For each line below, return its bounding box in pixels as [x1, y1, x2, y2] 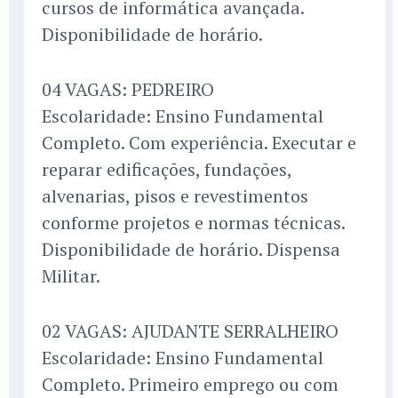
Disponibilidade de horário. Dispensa [42, 237, 340, 262]
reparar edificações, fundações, [42, 157, 291, 182]
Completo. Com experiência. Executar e [42, 131, 356, 155]
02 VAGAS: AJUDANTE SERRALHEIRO [42, 319, 338, 344]
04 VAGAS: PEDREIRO [42, 77, 214, 102]
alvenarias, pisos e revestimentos [42, 184, 308, 209]
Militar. [42, 264, 100, 289]
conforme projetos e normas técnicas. [42, 211, 345, 235]
